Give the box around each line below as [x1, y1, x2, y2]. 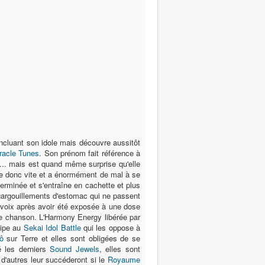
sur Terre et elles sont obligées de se [3, 232, 141, 244]
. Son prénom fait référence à [39, 147, 141, 159]
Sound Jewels [50, 243, 99, 254]
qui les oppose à [80, 222, 141, 233]
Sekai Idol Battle [23, 222, 81, 233]
